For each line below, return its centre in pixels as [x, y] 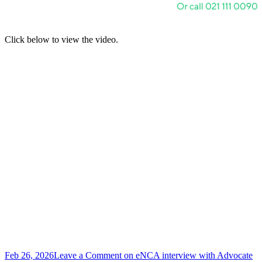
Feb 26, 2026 [29, 256]
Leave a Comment [88, 256]
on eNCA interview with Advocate [187, 256]
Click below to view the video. [61, 40]
